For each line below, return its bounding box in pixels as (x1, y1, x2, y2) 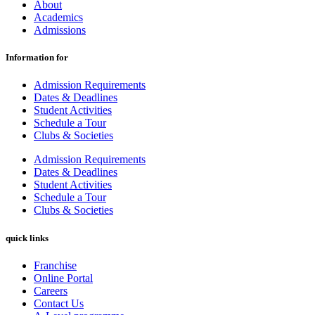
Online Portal (34, 271, 93, 284)
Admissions (34, 24, 86, 37)
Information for (6, 52, 68, 63)
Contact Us (34, 297, 84, 309)
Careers (34, 284, 67, 297)
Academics (34, 11, 83, 24)
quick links (6, 232, 49, 243)
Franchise (34, 259, 77, 271)
